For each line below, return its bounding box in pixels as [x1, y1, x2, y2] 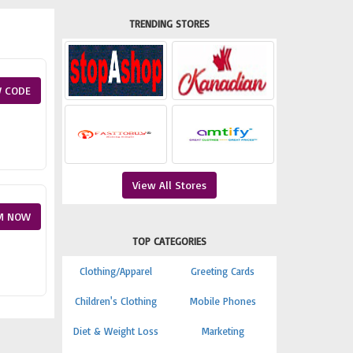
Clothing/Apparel [79, 265, 152, 277]
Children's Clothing [74, 295, 157, 307]
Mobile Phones [189, 295, 256, 307]
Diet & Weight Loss [72, 325, 158, 337]
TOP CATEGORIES [132, 235, 206, 247]
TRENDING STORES [128, 17, 210, 30]
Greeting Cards [191, 265, 255, 277]
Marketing [201, 325, 244, 337]
